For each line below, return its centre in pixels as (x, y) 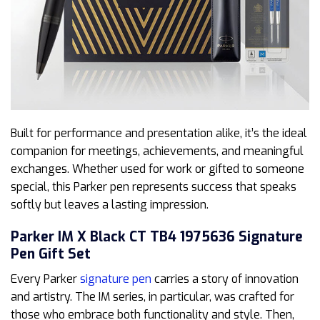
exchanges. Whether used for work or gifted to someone (157, 169)
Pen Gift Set (51, 254)
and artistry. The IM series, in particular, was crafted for (152, 296)
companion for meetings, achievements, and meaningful (157, 151)
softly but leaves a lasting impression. (110, 205)
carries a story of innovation (225, 279)
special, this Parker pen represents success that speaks (154, 187)
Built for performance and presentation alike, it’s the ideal (159, 134)
